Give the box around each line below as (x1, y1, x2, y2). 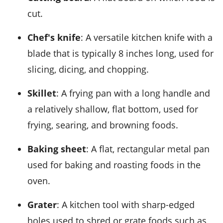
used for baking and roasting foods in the (27, 159, 201, 171)
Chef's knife (33, 31, 81, 44)
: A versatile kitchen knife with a (81, 31, 213, 44)
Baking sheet (33, 143, 86, 155)
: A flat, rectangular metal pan (86, 143, 210, 155)
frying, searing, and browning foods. (27, 119, 178, 131)
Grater (34, 199, 57, 211)
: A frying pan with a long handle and (56, 87, 210, 100)
